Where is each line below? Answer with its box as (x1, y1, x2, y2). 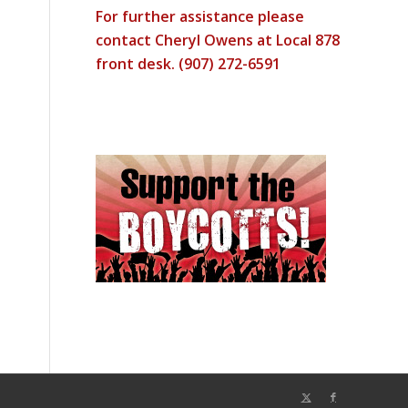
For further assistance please (96, 6, 305, 27)
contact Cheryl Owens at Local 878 (96, 30, 341, 51)
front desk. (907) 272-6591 (96, 54, 281, 75)
